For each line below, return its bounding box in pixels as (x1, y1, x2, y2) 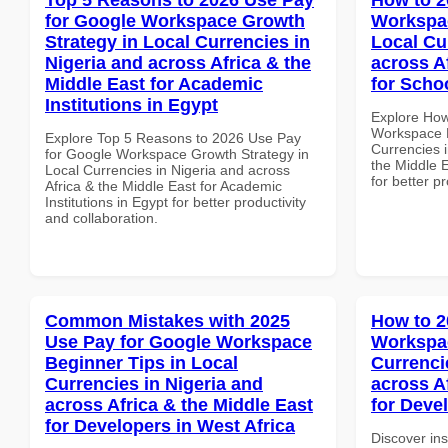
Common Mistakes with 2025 (45, 310, 290, 331)
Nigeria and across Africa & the (45, 52, 311, 73)
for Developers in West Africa (45, 415, 295, 436)
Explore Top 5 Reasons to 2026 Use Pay (45, 129, 301, 146)
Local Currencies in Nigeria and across (45, 161, 290, 178)
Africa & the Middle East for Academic (45, 177, 282, 194)
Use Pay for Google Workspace (45, 331, 312, 352)
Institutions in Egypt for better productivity (45, 193, 306, 210)
